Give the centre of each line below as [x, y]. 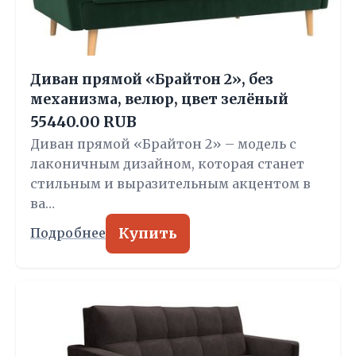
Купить [148, 234]
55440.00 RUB [83, 122]
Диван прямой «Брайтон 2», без [152, 79]
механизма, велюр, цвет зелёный [159, 99]
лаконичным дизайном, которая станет [167, 164]
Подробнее [68, 233]
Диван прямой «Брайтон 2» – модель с [163, 144]
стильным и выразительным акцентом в [170, 184]
